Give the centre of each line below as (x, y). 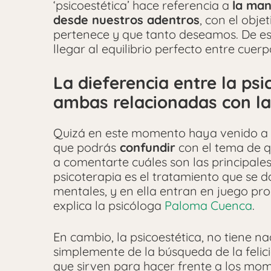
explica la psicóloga (109, 206)
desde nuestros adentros (126, 19)
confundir (146, 148)
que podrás (85, 148)
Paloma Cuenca (208, 206)
